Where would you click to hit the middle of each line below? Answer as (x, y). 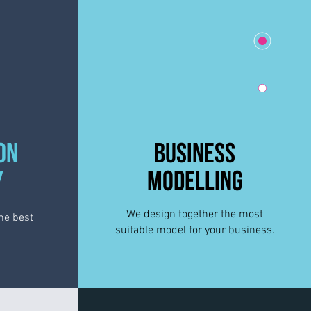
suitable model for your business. (195, 230)
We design (152, 215)
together (198, 215)
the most (241, 215)
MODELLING (195, 183)
